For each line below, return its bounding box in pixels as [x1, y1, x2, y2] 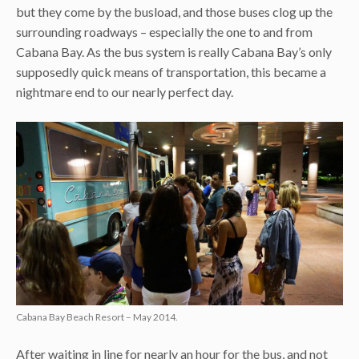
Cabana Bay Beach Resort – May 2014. [16, 311, 178, 324]
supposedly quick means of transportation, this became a [16, 63, 326, 79]
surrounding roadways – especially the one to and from [16, 23, 313, 39]
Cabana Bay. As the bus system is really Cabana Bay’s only [16, 43, 332, 59]
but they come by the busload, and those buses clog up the [16, 3, 333, 19]
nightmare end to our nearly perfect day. [16, 83, 233, 99]
